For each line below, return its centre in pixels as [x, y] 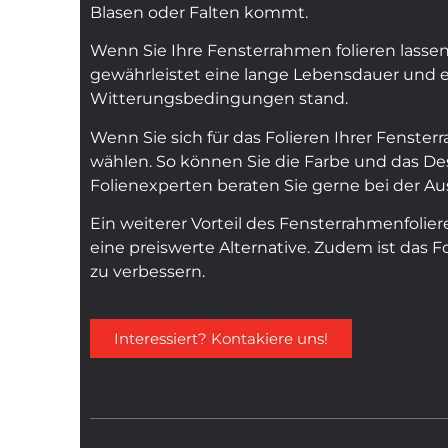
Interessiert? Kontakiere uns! [221, 338]
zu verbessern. [147, 272]
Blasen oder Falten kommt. [199, 12]
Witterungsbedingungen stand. [219, 99]
